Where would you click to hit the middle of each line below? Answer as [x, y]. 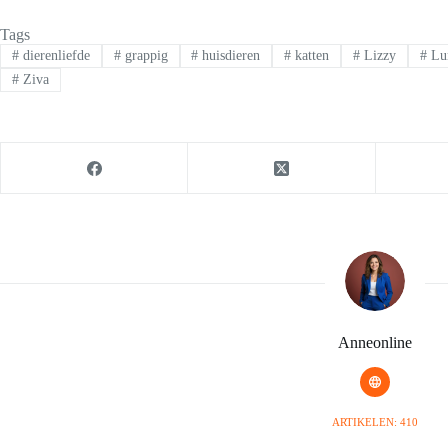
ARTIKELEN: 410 [375, 422]
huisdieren [229, 55]
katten [310, 55]
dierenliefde [54, 55]
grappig [144, 55]
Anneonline [375, 343]
